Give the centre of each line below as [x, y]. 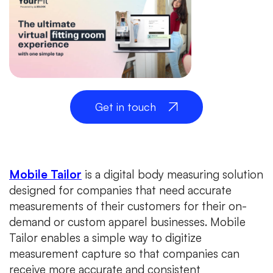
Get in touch [126, 106]
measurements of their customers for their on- [128, 206]
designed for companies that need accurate [120, 190]
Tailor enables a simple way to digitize [105, 237]
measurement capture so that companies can [124, 253]
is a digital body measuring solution [172, 174]
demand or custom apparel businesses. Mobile [127, 222]
